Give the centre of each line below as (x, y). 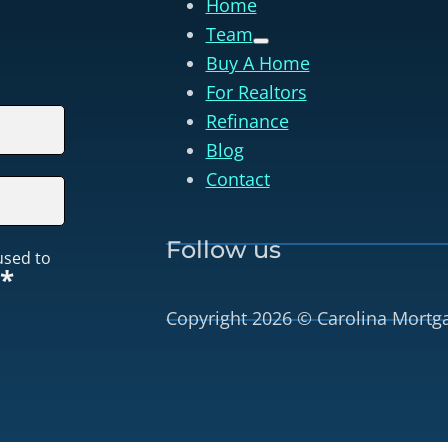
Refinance (247, 120)
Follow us (223, 249)
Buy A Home (257, 62)
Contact (237, 178)
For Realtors (256, 91)
